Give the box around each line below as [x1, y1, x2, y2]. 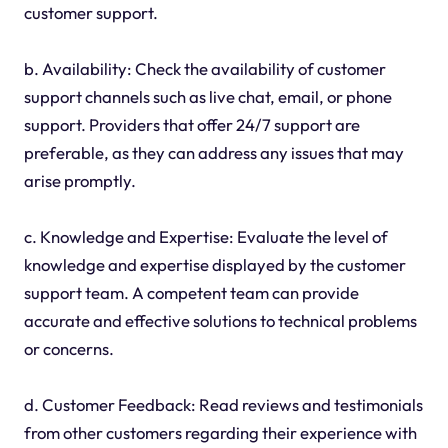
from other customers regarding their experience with [23, 421, 417, 443]
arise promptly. [23, 169, 136, 191]
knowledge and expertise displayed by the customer [23, 253, 406, 275]
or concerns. [23, 337, 114, 359]
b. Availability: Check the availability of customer [23, 57, 386, 79]
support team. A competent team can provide [23, 281, 359, 303]
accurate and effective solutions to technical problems [23, 309, 417, 331]
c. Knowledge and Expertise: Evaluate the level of [23, 225, 388, 247]
